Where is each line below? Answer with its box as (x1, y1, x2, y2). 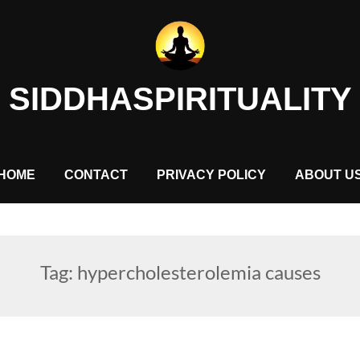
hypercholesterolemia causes (76, 260, 321, 284)
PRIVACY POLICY (157, 167, 266, 182)
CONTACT (64, 167, 128, 182)
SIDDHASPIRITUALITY (8, 80, 352, 117)
